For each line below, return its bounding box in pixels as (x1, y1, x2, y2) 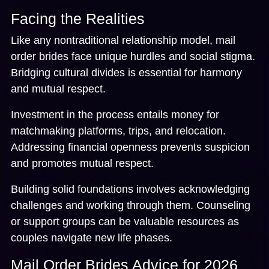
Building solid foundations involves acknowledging (11, 183, 250, 195)
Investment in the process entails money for (11, 108, 219, 121)
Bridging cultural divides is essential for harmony (11, 66, 242, 79)
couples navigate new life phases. (11, 231, 172, 244)
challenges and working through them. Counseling (11, 199, 250, 211)
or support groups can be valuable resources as (11, 215, 239, 228)
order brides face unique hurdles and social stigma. (11, 50, 255, 62)
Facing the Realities (11, 10, 145, 27)
